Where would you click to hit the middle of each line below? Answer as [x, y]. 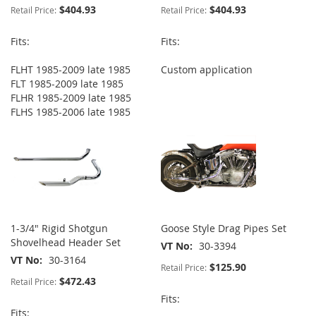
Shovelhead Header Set [66, 243]
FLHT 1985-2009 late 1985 [71, 70]
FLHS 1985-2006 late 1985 [71, 112]
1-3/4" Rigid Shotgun [59, 229]
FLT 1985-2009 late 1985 [67, 84]
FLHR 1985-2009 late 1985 [71, 98]
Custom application [207, 70]
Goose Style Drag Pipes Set [224, 229]
